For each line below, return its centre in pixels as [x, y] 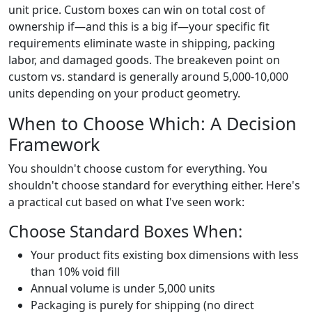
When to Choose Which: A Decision [153, 123]
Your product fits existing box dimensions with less [165, 255]
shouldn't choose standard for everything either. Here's [154, 185]
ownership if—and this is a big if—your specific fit [139, 26]
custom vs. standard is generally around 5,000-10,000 [148, 76]
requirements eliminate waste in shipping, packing [142, 43]
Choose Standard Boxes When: [125, 231]
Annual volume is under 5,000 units [123, 288]
